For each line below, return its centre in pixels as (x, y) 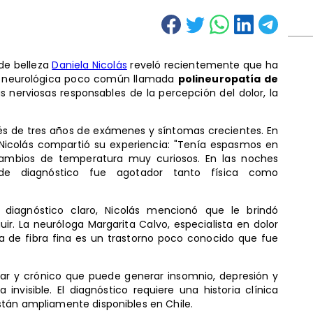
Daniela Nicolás (89, 65)
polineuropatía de (228, 79)
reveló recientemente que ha (203, 65)
